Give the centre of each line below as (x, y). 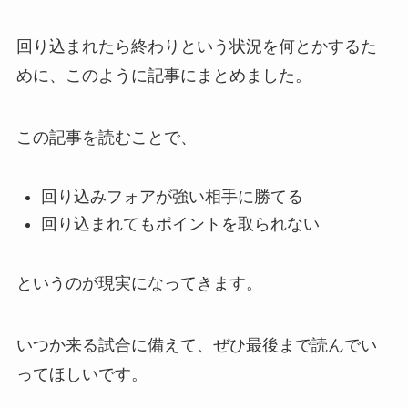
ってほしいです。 (82, 375)
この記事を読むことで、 (106, 138)
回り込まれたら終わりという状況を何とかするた (196, 47)
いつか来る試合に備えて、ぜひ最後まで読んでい (196, 346)
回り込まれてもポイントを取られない (180, 224)
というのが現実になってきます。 (139, 284)
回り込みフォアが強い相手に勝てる (172, 196)
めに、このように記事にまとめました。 (163, 76)
